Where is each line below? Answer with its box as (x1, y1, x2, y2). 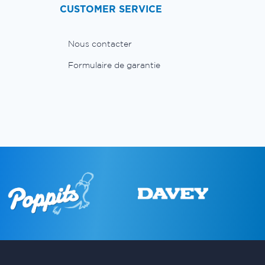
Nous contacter (68, 38, 132, 49)
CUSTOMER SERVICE (60, 3, 162, 14)
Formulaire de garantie (68, 60, 160, 70)
